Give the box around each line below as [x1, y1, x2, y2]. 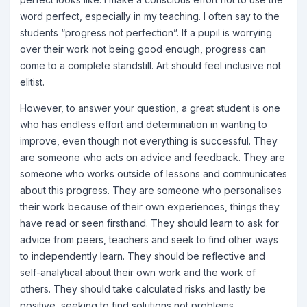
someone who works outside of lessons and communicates [20, 168, 287, 180]
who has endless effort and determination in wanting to [20, 119, 267, 130]
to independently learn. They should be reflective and [20, 250, 265, 262]
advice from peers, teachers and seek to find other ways [20, 234, 278, 245]
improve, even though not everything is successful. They [20, 135, 278, 147]
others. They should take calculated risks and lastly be [20, 283, 266, 295]
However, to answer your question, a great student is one [20, 102, 280, 114]
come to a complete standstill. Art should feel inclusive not [20, 60, 281, 71]
